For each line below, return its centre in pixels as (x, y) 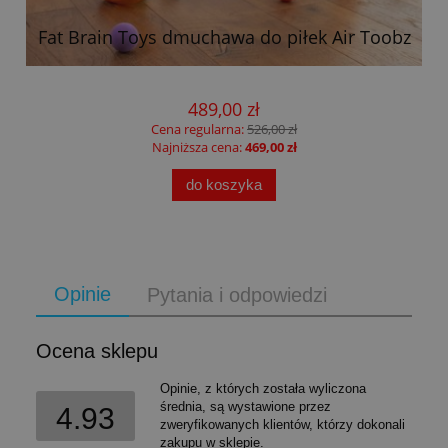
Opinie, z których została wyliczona (263, 389)
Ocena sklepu (97, 351)
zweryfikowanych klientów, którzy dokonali (282, 425)
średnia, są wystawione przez (245, 407)
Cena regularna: (199, 128)
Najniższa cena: (198, 146)
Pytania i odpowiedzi (237, 295)
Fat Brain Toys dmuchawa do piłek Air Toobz (224, 36)
